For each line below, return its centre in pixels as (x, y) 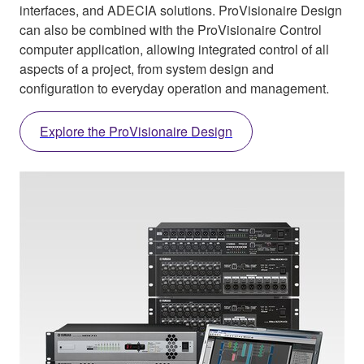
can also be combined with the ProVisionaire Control (171, 30)
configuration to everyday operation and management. (174, 89)
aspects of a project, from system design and (147, 69)
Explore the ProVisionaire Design (136, 132)
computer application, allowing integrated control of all (174, 50)
